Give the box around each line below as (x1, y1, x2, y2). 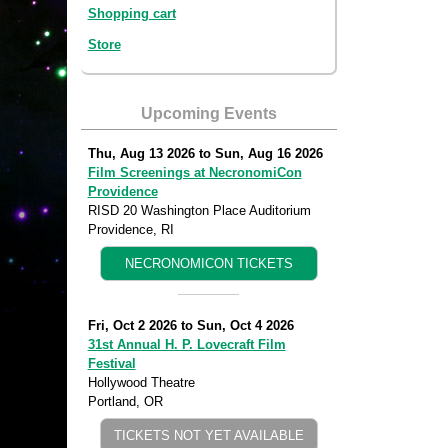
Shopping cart (87, 6, 176, 22)
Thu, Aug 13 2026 (87, 146, 195, 162)
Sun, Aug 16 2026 (214, 146, 323, 162)
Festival (87, 356, 136, 372)
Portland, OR (87, 394, 163, 410)
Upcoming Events (140, 105, 277, 123)
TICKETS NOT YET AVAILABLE (113, 428, 304, 444)
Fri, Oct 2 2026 (87, 318, 177, 334)
